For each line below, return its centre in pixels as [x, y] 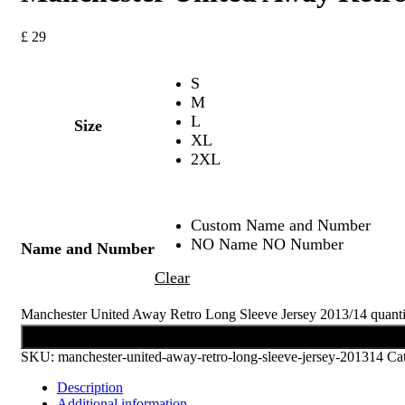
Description [90, 387]
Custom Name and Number [281, 225]
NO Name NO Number [267, 244]
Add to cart [357, 336]
